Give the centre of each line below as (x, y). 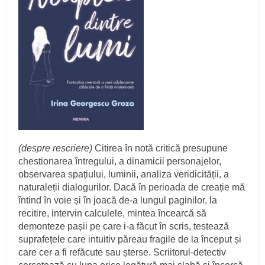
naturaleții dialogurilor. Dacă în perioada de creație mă (132, 188)
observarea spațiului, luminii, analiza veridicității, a (124, 174)
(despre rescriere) (56, 148)
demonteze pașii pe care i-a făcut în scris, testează (124, 227)
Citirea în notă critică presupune (160, 148)
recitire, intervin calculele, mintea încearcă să (113, 214)
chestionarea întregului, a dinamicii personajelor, (120, 161)
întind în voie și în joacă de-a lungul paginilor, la (118, 201)
